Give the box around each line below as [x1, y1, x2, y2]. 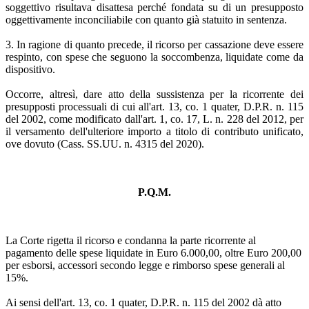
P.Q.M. [138, 186, 171, 198]
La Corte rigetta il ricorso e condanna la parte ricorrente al [6, 234, 256, 246]
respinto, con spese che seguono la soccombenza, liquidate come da [6, 50, 303, 63]
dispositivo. [6, 63, 55, 75]
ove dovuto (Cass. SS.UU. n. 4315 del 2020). [6, 137, 204, 150]
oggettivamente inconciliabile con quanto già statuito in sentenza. [6, 13, 287, 26]
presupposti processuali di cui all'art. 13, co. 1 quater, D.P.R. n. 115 [6, 100, 303, 112]
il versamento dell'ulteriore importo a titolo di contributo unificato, [6, 125, 303, 137]
